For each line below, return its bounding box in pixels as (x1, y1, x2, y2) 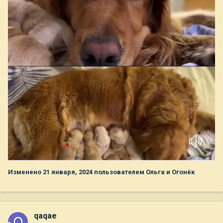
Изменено (8, 168, 43, 176)
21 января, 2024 (43, 168, 93, 176)
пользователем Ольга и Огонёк (93, 168, 195, 176)
